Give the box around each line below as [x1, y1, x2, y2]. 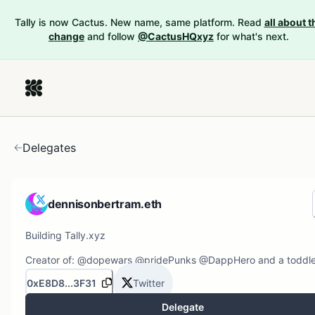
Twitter [133, 276, 165, 289]
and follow [87, 30, 135, 42]
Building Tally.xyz [25, 229, 105, 241]
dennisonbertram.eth [48, 197, 162, 211]
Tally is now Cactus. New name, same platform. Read [14, 16, 262, 28]
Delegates [22, 141, 76, 155]
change [49, 30, 84, 42]
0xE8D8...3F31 [27, 276, 96, 289]
